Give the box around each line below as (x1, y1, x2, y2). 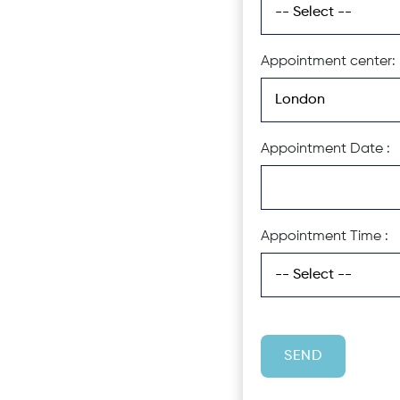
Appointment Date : (261, 142, 390, 156)
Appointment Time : (261, 229, 388, 244)
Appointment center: (261, 54, 396, 69)
